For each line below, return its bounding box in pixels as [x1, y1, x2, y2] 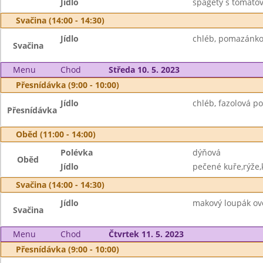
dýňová [192, 147, 221, 158]
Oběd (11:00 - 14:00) [16, 129, 96, 140]
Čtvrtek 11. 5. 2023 [108, 228, 184, 240]
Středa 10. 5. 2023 [108, 64, 180, 75]
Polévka [60, 147, 93, 158]
